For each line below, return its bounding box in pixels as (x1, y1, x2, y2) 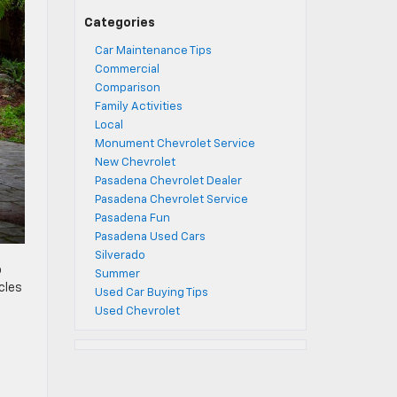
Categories (83, 17, 155, 29)
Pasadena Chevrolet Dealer (94, 175, 242, 187)
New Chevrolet (94, 157, 175, 168)
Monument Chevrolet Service (94, 138, 255, 150)
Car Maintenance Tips (94, 45, 212, 57)
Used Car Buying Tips (94, 287, 208, 299)
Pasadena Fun (94, 213, 170, 224)
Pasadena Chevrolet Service (94, 194, 248, 206)
